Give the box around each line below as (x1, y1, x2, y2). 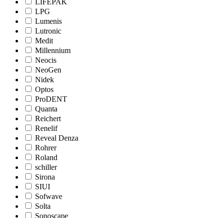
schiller (35, 163, 57, 171)
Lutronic (35, 26, 61, 35)
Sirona (35, 172, 55, 181)
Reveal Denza (35, 133, 78, 142)
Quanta (35, 104, 57, 113)
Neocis (35, 55, 56, 64)
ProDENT (35, 94, 67, 103)
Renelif (35, 124, 57, 132)
